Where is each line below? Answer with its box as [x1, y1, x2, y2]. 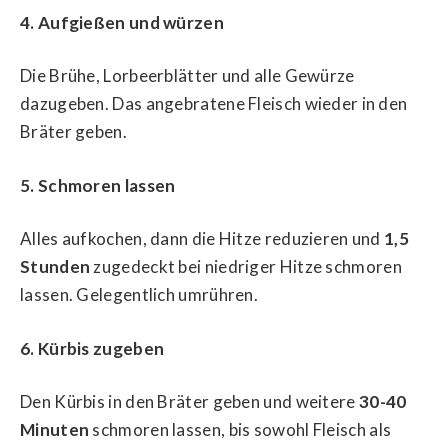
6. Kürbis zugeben [20, 337, 165, 359]
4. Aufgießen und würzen [20, 11, 224, 33]
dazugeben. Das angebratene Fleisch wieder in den [20, 93, 408, 115]
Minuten [20, 419, 90, 441]
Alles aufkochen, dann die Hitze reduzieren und [20, 228, 385, 250]
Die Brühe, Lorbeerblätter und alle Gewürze [20, 65, 355, 87]
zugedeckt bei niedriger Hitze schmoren [90, 256, 402, 278]
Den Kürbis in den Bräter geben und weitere [20, 391, 359, 413]
